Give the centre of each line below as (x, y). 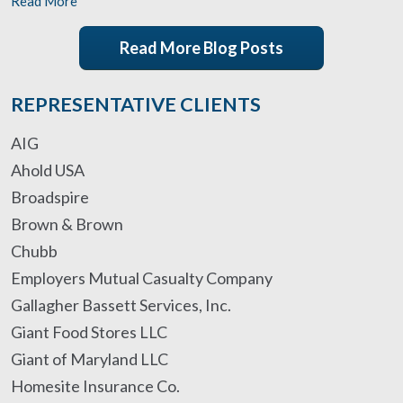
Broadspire (50, 197)
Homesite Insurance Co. (95, 386)
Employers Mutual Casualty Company (142, 278)
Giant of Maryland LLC (90, 359)
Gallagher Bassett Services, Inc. (121, 305)
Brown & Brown (67, 224)
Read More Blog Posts (201, 48)
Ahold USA (48, 170)
